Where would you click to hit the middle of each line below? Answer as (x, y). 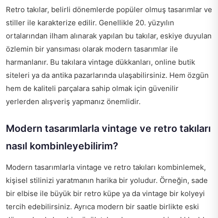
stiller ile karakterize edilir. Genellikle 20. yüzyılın (90, 22)
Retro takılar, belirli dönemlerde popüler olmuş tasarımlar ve (109, 9)
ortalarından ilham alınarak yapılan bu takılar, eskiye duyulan (109, 36)
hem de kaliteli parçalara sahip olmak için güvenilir (92, 88)
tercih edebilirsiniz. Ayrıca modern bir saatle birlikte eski (102, 206)
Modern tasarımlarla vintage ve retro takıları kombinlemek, (106, 167)
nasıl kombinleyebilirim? (62, 146)
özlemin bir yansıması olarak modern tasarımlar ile (92, 49)
